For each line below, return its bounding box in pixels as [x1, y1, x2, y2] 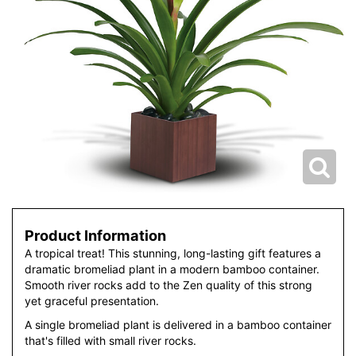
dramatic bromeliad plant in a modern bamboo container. [25, 262, 319, 277]
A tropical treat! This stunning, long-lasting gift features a [25, 246, 321, 261]
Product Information [25, 226, 166, 245]
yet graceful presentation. [25, 294, 159, 308]
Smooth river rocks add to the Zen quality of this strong [25, 278, 312, 292]
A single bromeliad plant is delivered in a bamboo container [25, 318, 331, 332]
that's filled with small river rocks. [25, 334, 196, 348]
